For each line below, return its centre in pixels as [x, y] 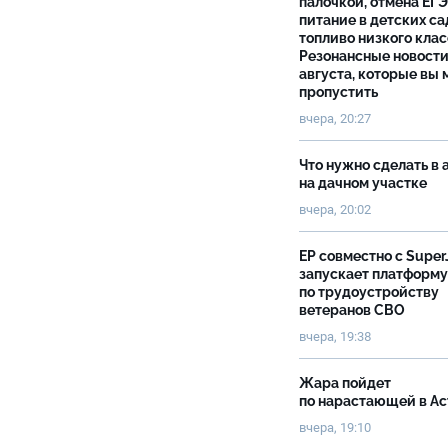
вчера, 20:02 [335, 209]
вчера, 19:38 [335, 336]
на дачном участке [364, 183]
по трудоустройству [369, 292]
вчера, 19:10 [335, 427]
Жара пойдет [345, 383]
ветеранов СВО [352, 310]
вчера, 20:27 [335, 118]
